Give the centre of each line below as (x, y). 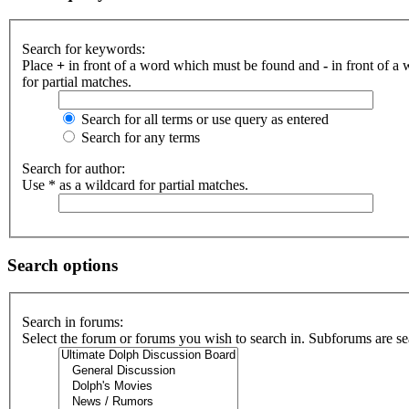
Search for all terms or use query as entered (203, 119)
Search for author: (73, 168)
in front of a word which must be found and (194, 65)
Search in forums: (73, 322)
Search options (63, 265)
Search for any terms (139, 137)
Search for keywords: (84, 49)
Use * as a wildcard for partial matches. (135, 185)
